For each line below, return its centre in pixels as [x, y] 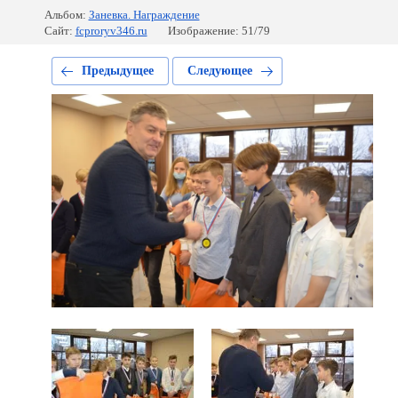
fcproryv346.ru [111, 31]
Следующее [219, 71]
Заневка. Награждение [144, 15]
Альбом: [65, 15]
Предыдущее [117, 71]
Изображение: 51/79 [219, 31]
